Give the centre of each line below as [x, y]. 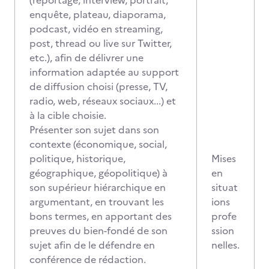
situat [225, 187]
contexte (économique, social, [98, 144]
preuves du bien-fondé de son [98, 231]
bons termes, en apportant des [101, 216]
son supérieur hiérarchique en [98, 187]
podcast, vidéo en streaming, [96, 29]
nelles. [225, 245]
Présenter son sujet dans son [94, 130]
